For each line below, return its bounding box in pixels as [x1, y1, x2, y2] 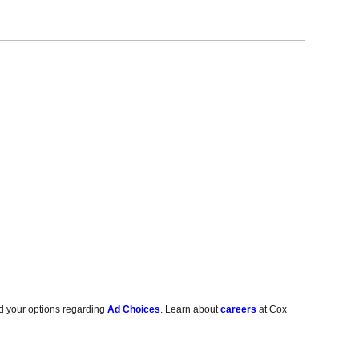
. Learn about [160, 304, 221, 316]
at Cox [256, 304, 288, 316]
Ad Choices [107, 304, 161, 316]
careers [220, 304, 257, 316]
